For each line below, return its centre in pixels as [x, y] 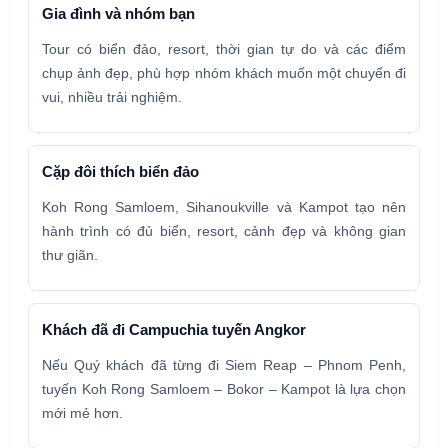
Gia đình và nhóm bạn [118, 14]
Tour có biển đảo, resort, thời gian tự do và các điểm [224, 49]
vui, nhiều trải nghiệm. [112, 97]
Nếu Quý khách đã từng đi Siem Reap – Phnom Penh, [224, 365]
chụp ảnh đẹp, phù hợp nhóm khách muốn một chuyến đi [224, 73]
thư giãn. [70, 255]
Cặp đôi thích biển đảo [120, 172]
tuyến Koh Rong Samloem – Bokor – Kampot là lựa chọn [224, 389]
